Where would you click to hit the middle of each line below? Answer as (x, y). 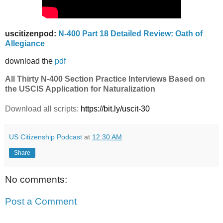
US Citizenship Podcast (46, 137)
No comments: (36, 180)
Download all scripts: (43, 109)
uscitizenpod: (32, 33)
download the (30, 61)
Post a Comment (41, 201)
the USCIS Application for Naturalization (80, 89)
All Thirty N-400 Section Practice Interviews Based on (105, 79)
